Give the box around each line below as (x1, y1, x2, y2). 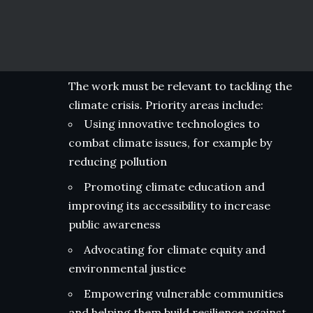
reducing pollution (68, 154, 167, 168)
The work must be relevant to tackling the (68, 78, 292, 93)
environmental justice (68, 261, 186, 275)
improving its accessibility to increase (68, 198, 270, 212)
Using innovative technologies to (84, 116, 260, 131)
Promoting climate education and (84, 179, 265, 194)
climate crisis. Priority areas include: (68, 97, 263, 112)
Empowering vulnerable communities (84, 286, 284, 300)
